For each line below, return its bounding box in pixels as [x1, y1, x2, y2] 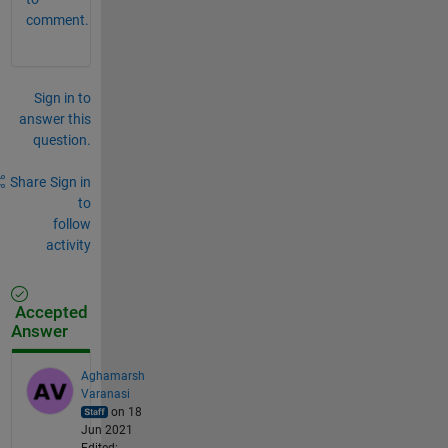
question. [32, 131, 91, 148]
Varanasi [80, 386, 130, 401]
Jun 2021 [80, 422, 133, 437]
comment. [25, 11, 89, 28]
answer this [18, 110, 91, 127]
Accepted [10, 302, 88, 322]
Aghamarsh [80, 368, 145, 383]
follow [52, 215, 91, 232]
